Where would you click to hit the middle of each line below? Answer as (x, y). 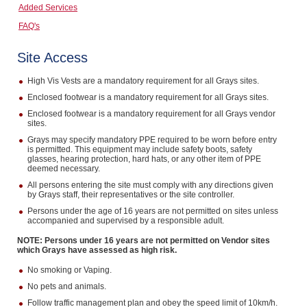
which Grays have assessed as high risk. (97, 250)
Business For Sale (83, 72)
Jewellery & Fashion (88, 127)
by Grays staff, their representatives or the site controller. (131, 195)
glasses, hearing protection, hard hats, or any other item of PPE (144, 159)
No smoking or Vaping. (69, 270)
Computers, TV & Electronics (108, 16)
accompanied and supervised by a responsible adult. (125, 221)
